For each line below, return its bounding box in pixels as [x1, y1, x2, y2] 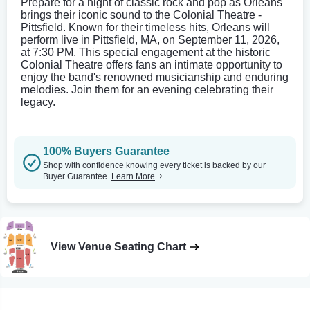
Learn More [111, 171, 155, 181]
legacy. [21, 95, 55, 108]
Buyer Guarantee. [43, 171, 111, 181]
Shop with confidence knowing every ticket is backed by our [43, 160, 266, 170]
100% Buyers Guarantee [43, 145, 170, 157]
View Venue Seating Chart [51, 240, 187, 253]
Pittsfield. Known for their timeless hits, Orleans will [21, 21, 270, 33]
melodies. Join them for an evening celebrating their [21, 83, 273, 95]
